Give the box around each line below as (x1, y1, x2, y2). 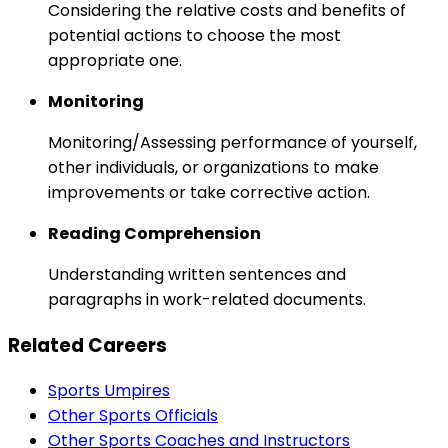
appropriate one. (48, 49, 182, 73)
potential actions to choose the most (48, 24, 341, 48)
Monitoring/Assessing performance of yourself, (48, 131, 417, 155)
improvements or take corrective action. (48, 181, 370, 205)
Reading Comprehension (48, 222, 261, 246)
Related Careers (8, 331, 167, 359)
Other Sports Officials (48, 404, 218, 428)
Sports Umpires (48, 379, 170, 403)
